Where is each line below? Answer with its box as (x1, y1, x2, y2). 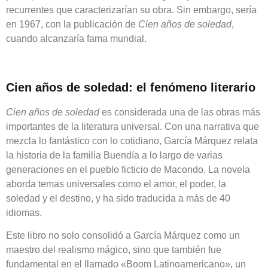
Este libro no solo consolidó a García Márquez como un (6, 230, 240, 241)
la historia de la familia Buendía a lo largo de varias (6, 150, 223, 160)
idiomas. (6, 207, 42, 218)
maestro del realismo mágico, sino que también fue (6, 245, 221, 255)
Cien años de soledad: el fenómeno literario (6, 80, 255, 94)
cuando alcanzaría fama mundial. (6, 33, 147, 44)
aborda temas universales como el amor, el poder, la (6, 178, 226, 189)
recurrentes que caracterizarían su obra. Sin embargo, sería (6, 4, 257, 15)
